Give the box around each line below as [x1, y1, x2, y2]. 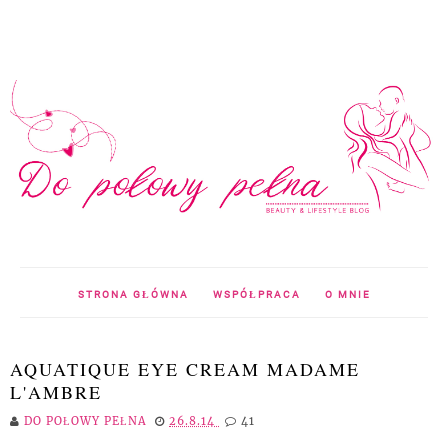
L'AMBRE [10, 379, 102, 404]
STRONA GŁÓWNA [77, 288, 189, 300]
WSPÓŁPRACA [212, 288, 301, 300]
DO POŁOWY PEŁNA [24, 413, 151, 428]
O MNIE [324, 288, 371, 300]
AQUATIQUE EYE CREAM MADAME [10, 356, 360, 381]
